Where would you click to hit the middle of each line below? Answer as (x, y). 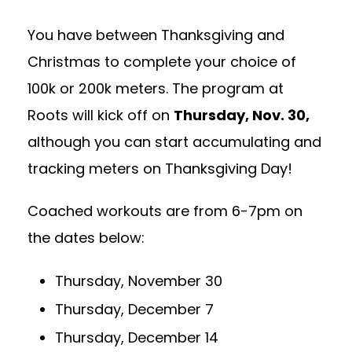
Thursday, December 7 (134, 310)
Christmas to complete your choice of (162, 62)
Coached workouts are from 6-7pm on (165, 211)
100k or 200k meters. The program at (156, 89)
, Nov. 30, (277, 115)
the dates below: (86, 238)
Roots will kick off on (101, 115)
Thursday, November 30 (139, 281)
